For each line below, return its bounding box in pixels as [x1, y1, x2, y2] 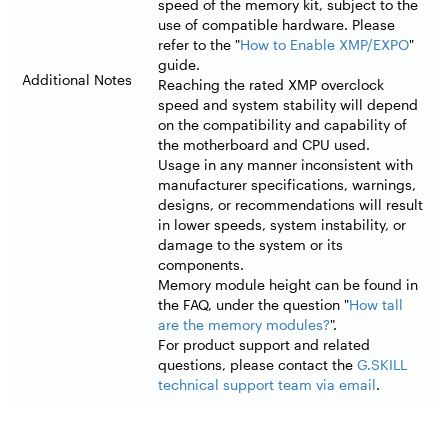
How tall [349, 296, 403, 314]
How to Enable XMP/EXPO [240, 36, 409, 54]
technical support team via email [158, 376, 376, 394]
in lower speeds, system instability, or [158, 216, 406, 234]
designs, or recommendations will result [158, 196, 423, 214]
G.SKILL [357, 356, 407, 374]
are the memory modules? [158, 316, 330, 334]
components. [158, 256, 244, 274]
